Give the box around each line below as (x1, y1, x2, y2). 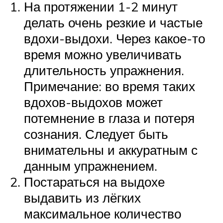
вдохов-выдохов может (24, 94, 163, 110)
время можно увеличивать (24, 46, 182, 62)
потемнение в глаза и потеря (24, 110, 195, 126)
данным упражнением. (24, 157, 157, 174)
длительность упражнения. (24, 62, 184, 78)
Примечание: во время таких (24, 78, 195, 94)
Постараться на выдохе (24, 173, 165, 190)
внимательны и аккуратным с (24, 141, 198, 158)
